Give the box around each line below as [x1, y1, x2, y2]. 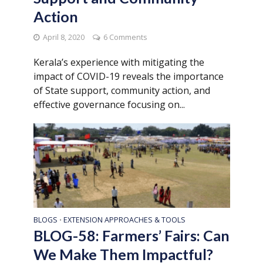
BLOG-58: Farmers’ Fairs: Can [33, 227, 230, 244]
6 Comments [103, 32, 147, 42]
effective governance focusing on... [33, 97, 185, 111]
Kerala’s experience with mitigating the [33, 55, 204, 69]
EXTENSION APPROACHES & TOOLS [63, 215, 186, 225]
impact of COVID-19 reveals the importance [33, 69, 224, 83]
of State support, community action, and [33, 83, 210, 97]
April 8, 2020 [42, 32, 85, 42]
